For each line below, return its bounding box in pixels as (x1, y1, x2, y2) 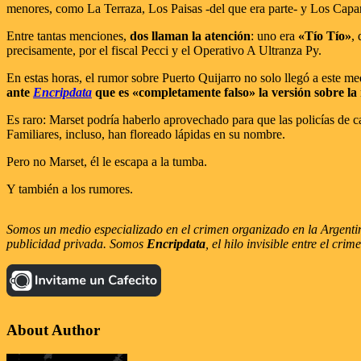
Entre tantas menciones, (6, 28, 130, 43)
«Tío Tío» (298, 28, 351, 43)
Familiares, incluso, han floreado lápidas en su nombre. (6, 127, 285, 141)
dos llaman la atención (130, 28, 251, 43)
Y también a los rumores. (6, 181, 133, 196)
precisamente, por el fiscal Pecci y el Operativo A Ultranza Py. (6, 43, 322, 57)
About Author (6, 321, 100, 338)
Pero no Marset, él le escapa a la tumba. (6, 154, 207, 168)
